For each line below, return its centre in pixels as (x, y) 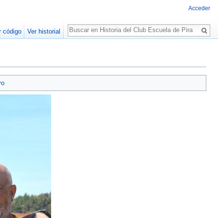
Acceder (199, 9)
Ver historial (44, 31)
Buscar (84, 25)
